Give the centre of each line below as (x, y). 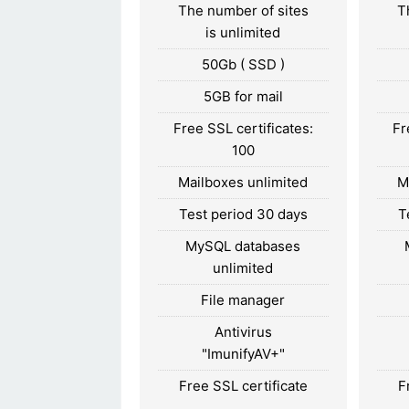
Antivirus (243, 331)
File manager (243, 299)
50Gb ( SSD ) (243, 64)
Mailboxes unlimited (243, 182)
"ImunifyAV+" (243, 353)
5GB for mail (243, 96)
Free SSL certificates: (243, 128)
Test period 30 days (243, 214)
